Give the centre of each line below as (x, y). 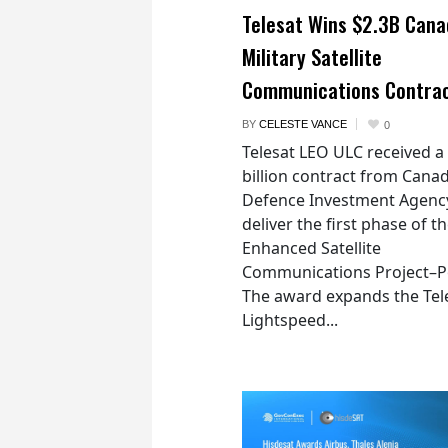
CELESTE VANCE (303, 124)
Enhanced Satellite (311, 248)
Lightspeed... (290, 320)
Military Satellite (312, 57)
